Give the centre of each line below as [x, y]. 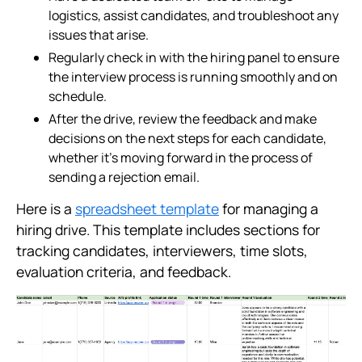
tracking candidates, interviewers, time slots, [162, 250]
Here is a [46, 208]
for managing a [269, 208]
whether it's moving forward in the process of [181, 158]
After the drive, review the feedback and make [183, 119]
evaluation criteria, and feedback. [124, 271]
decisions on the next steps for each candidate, [187, 138]
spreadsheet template [147, 208]
